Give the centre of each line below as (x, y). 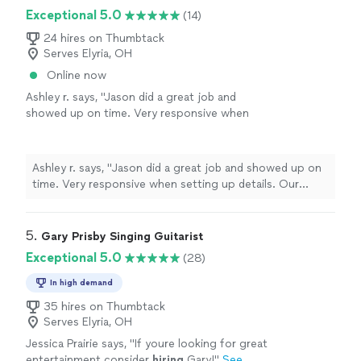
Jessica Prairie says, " (80, 344)
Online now (77, 76)
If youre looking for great (201, 344)
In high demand (81, 283)
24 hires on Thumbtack (104, 39)
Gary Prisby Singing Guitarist (122, 237)
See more (129, 146)
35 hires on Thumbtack (104, 307)
